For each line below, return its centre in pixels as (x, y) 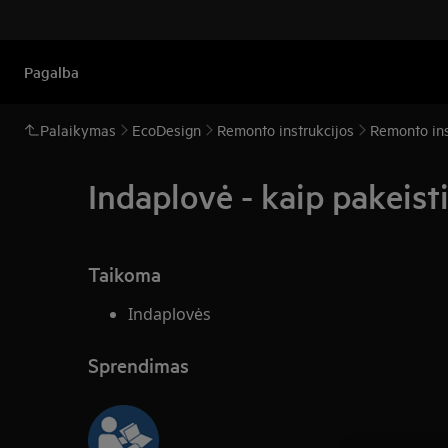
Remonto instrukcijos (285, 129)
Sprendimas (138, 365)
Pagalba (51, 71)
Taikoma (124, 274)
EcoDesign (166, 129)
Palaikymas (78, 129)
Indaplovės (169, 314)
